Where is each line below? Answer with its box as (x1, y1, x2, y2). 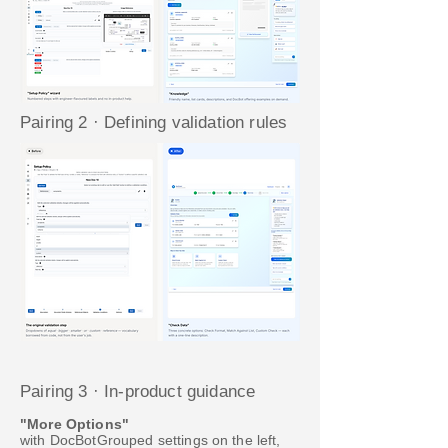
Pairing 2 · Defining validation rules (20, 113, 288, 133)
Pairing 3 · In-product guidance (20, 382, 256, 402)
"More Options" (20, 416, 129, 433)
